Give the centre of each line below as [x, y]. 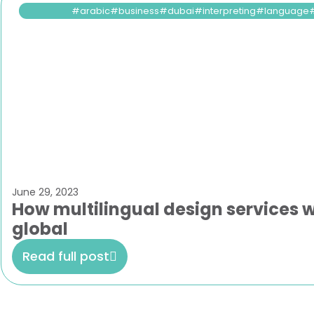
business [138, 11]
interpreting [229, 11]
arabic [95, 11]
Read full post [66, 256]
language [286, 11]
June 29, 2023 [45, 192]
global [40, 229]
